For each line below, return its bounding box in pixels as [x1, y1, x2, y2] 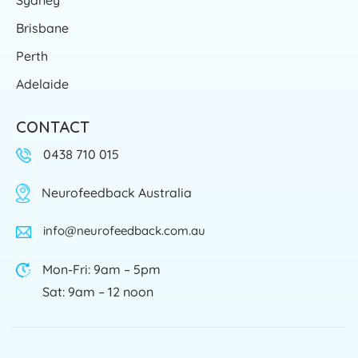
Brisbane [16, 19, 69, 36]
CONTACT [16, 116, 89, 137]
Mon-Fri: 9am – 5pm [42, 261, 161, 277]
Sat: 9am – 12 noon [42, 283, 153, 300]
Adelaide [16, 75, 69, 92]
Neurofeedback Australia [41, 184, 192, 201]
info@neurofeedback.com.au [43, 222, 206, 238]
